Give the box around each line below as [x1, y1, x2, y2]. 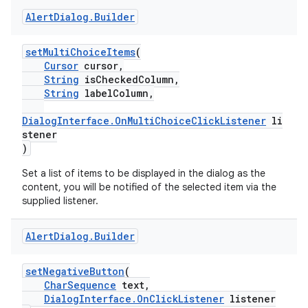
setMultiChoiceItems [25, 45, 135, 58]
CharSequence [44, 278, 116, 291]
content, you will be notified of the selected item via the [22, 181, 276, 193]
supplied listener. [22, 195, 98, 207]
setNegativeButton [25, 265, 124, 278]
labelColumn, [79, 87, 154, 100]
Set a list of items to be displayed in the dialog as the [22, 167, 265, 179]
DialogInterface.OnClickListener [44, 292, 224, 305]
